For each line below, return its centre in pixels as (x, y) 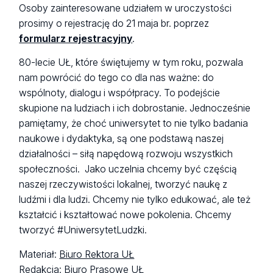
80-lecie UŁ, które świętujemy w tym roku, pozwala (131, 63)
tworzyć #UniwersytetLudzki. (84, 230)
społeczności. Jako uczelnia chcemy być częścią (128, 169)
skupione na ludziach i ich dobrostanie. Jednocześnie (135, 108)
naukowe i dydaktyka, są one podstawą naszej (122, 139)
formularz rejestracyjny (76, 39)
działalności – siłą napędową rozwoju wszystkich (126, 154)
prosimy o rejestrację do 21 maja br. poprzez (114, 23)
